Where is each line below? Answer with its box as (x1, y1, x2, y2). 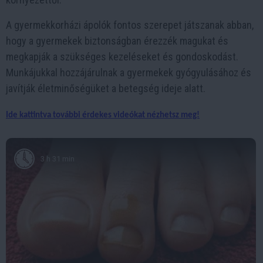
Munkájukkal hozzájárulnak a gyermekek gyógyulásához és (6, 66, 251, 79)
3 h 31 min (41, 154, 75, 163)
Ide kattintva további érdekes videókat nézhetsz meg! (6, 111, 200, 120)
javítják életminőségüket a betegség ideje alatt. (6, 82, 205, 95)
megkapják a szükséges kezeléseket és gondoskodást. (6, 50, 238, 63)
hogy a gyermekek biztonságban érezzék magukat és (6, 35, 228, 47)
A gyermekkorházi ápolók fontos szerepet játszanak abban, (6, 19, 254, 31)
